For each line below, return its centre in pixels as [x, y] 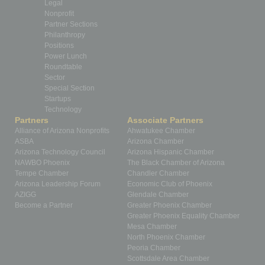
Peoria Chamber [154, 248]
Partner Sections [71, 24]
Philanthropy [65, 35]
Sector [55, 77]
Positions [59, 46]
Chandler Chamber [158, 173]
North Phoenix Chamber [166, 237]
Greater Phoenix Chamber [169, 205]
